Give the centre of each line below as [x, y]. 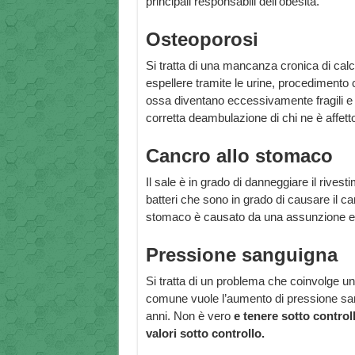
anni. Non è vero [189, 316]
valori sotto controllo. [205, 334]
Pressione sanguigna [241, 255]
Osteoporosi [202, 40]
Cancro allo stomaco [239, 156]
